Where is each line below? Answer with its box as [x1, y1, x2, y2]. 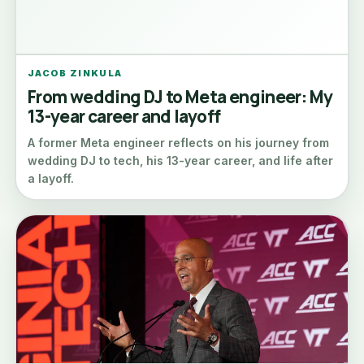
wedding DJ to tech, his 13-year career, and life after [28, 154, 333, 167]
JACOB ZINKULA [28, 67, 123, 79]
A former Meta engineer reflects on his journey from [28, 136, 329, 149]
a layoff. [28, 171, 74, 185]
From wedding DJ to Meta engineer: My [28, 85, 333, 108]
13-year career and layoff [28, 105, 221, 128]
